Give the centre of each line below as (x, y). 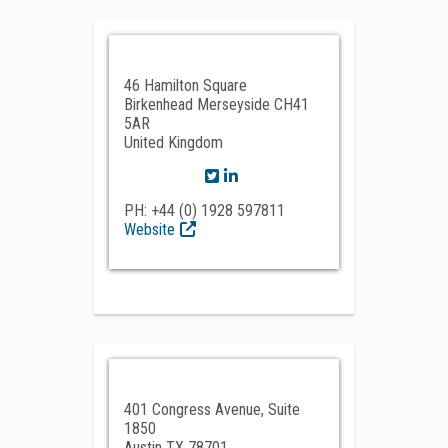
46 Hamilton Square (185, 85)
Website (149, 229)
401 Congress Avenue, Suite (212, 409)
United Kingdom (173, 142)
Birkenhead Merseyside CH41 (216, 104)
